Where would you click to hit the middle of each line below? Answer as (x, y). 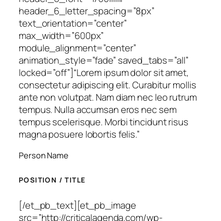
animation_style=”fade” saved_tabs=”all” (104, 60)
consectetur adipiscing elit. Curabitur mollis (108, 85)
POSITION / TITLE (52, 180)
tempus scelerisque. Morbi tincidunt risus (104, 122)
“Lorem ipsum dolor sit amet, (131, 72)
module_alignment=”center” (77, 48)
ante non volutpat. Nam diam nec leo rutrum (108, 97)
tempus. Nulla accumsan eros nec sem (98, 109)
